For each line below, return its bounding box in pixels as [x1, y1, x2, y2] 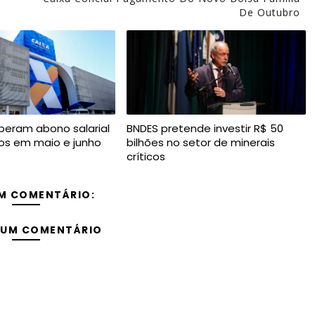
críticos [126, 149, 165, 165]
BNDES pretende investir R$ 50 [126, 121, 283, 136]
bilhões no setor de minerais [126, 135, 275, 150]
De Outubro [238, 6, 300, 20]
